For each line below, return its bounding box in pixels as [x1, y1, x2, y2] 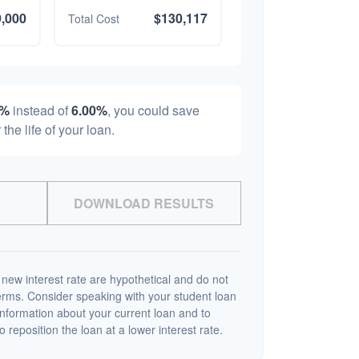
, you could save [107, 101, 200, 120]
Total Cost [67, 10, 119, 26]
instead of [10, 101, 71, 120]
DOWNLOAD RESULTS [74, 194, 215, 213]
